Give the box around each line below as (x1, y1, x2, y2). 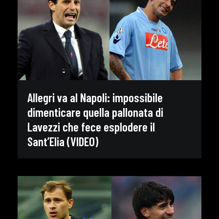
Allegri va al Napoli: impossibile (27, 89, 163, 105)
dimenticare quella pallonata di (27, 104, 163, 119)
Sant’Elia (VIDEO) (27, 133, 98, 149)
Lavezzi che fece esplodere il (27, 119, 155, 134)
